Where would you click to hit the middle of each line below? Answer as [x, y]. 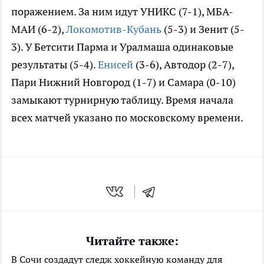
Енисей [115, 65]
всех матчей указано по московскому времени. [127, 118]
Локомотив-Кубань [114, 29]
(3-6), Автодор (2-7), [184, 65]
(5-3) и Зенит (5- [203, 29]
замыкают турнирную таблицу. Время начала [122, 100]
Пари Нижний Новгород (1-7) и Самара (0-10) [123, 82]
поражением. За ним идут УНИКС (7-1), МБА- [122, 12]
